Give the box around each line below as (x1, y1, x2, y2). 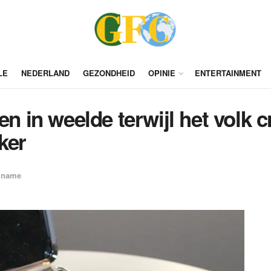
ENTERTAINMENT (194, 67, 261, 79)
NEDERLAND (21, 67, 70, 79)
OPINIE (148, 67, 175, 79)
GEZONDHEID (82, 67, 135, 79)
